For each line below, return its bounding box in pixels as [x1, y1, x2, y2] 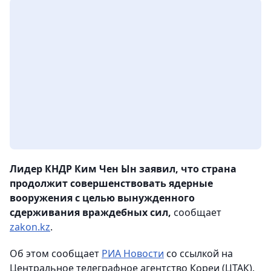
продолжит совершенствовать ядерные [10, 177, 213, 191]
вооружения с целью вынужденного [10, 191, 195, 205]
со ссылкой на [164, 247, 233, 261]
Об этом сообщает [10, 247, 102, 261]
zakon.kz [10, 220, 50, 234]
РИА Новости [102, 247, 164, 261]
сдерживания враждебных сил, [10, 206, 171, 220]
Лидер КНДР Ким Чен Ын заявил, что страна [10, 162, 237, 176]
